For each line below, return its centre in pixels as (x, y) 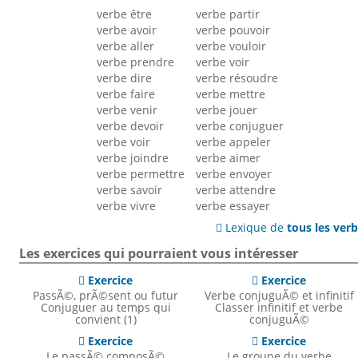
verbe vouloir (231, 46)
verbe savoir (130, 190)
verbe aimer (229, 158)
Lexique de (255, 228)
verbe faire (126, 94)
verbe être (125, 14)
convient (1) (105, 319)
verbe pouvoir (233, 30)
